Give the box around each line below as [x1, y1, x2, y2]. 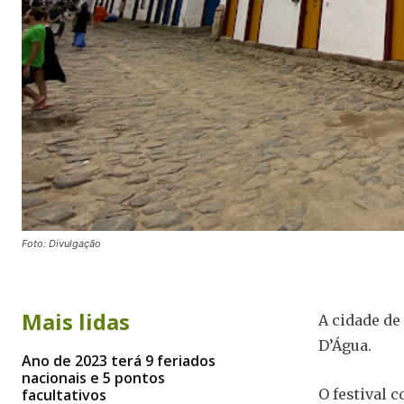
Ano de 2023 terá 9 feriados [22, 351, 216, 372]
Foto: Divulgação [22, 237, 101, 251]
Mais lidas [22, 307, 130, 337]
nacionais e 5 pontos [22, 368, 165, 389]
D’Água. [317, 336, 372, 355]
